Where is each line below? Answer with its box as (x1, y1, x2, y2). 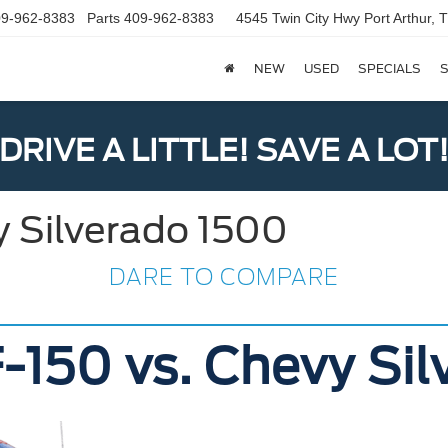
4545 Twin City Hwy (236, 10, 364, 27)
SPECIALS (357, 62, 421, 77)
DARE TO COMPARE (109, 264, 339, 290)
